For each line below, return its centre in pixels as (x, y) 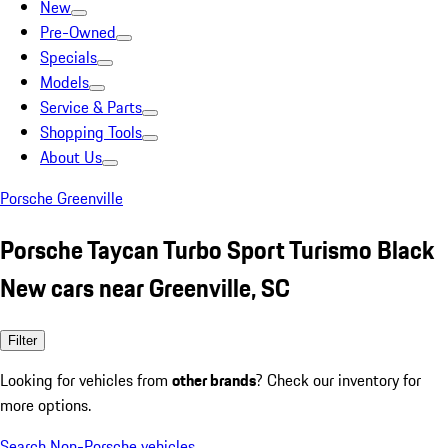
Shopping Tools (91, 132)
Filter (22, 340)
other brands (214, 379)
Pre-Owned (78, 32)
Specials (68, 57)
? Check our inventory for (338, 379)
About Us (71, 157)
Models (64, 82)
